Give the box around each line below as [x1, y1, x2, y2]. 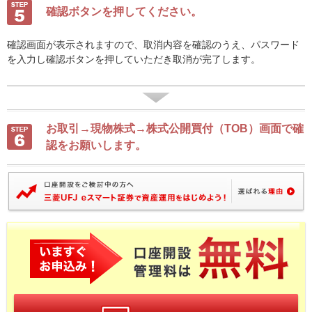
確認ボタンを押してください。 [46, 6, 202, 17]
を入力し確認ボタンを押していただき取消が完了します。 [7, 54, 260, 65]
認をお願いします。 [46, 139, 146, 151]
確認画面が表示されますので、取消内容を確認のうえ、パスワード [7, 39, 299, 50]
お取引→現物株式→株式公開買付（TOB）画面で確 [46, 123, 304, 134]
